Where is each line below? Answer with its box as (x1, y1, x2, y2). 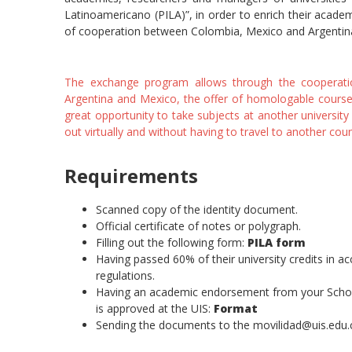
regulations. (96, 268, 155, 284)
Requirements (64, 163, 198, 189)
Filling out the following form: (96, 235, 247, 251)
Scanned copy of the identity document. (96, 202, 298, 218)
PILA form (247, 235, 306, 251)
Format (214, 301, 258, 317)
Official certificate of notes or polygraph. (96, 218, 301, 234)
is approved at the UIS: (96, 301, 214, 317)
